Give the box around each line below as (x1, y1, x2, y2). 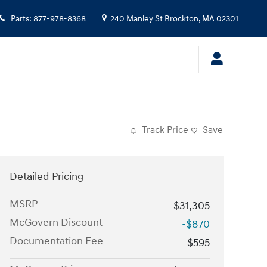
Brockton (164, 14, 198, 24)
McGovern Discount (10, 216, 103, 229)
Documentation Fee (10, 234, 103, 248)
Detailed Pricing (10, 170, 83, 184)
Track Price (142, 125, 188, 136)
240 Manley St (110, 14, 163, 24)
